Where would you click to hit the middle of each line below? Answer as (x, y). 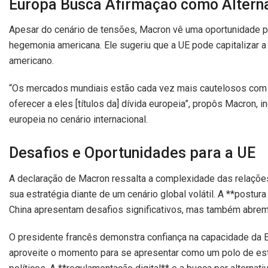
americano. (31, 61)
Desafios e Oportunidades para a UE (132, 153)
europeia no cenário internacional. (78, 119)
